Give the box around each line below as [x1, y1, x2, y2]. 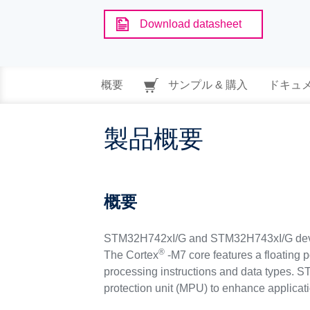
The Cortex [104, 249, 159, 261]
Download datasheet [140, 18, 242, 30]
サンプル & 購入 [165, 79, 248, 91]
